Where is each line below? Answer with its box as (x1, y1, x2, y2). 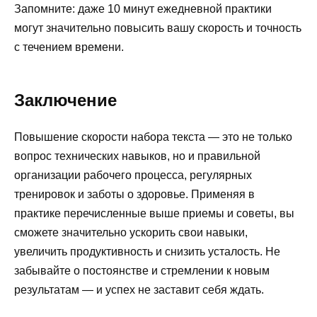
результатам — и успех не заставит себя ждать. (14, 283, 264, 296)
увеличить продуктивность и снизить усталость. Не (14, 245, 280, 258)
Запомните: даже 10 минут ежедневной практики (14, 2, 272, 15)
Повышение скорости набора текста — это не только (14, 130, 292, 143)
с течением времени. (14, 40, 124, 53)
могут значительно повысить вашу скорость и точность (14, 21, 301, 34)
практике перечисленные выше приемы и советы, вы (14, 207, 294, 219)
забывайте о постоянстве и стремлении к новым (14, 264, 270, 277)
